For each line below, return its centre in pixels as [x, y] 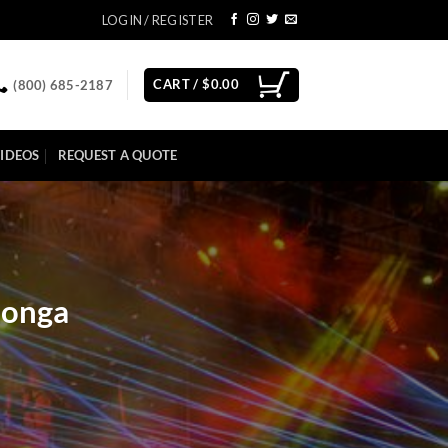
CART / [178, 83]
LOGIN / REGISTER [157, 20]
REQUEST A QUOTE [117, 155]
